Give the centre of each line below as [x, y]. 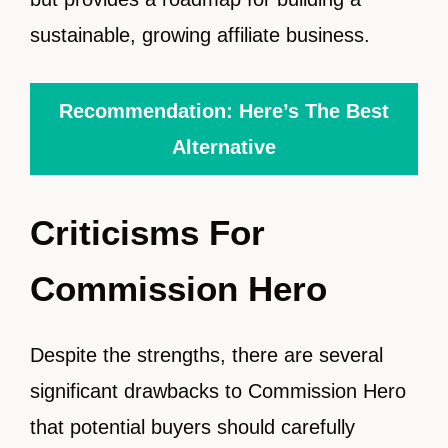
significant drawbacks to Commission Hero [218, 391]
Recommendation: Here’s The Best [224, 111]
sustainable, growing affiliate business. [200, 35]
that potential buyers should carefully [192, 427]
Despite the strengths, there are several [206, 355]
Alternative [224, 147]
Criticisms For [147, 233]
